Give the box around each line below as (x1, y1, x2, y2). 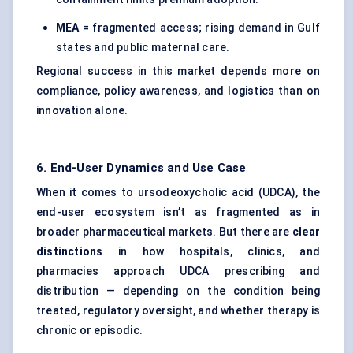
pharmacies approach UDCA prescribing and (36, 265, 320, 278)
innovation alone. (36, 104, 128, 117)
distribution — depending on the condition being (36, 284, 320, 298)
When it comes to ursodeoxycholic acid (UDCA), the (36, 186, 320, 199)
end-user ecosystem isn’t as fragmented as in (36, 206, 320, 219)
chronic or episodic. (36, 324, 143, 337)
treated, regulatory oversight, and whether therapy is (36, 304, 320, 318)
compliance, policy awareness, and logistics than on (36, 84, 320, 98)
